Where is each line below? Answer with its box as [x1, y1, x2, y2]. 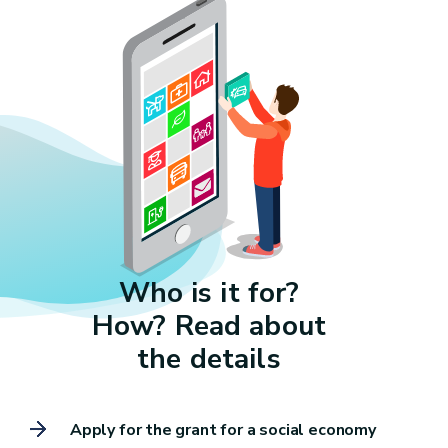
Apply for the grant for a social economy [70, 418, 376, 441]
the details [137, 339, 281, 378]
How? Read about [91, 306, 327, 345]
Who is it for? [118, 273, 300, 312]
